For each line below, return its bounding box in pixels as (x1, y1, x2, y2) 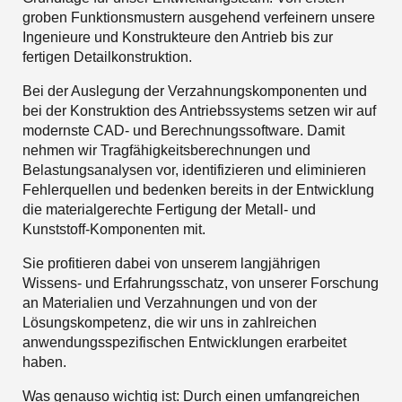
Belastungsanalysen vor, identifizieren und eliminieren (22, 162, 366, 178)
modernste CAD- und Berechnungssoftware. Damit (22, 122, 345, 138)
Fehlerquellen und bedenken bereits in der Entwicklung (22, 181, 374, 197)
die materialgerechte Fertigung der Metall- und (22, 201, 316, 217)
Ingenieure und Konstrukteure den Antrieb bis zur (22, 29, 333, 45)
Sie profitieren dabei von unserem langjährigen (22, 255, 320, 271)
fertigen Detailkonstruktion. (22, 48, 192, 65)
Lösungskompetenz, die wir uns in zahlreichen (22, 314, 317, 330)
